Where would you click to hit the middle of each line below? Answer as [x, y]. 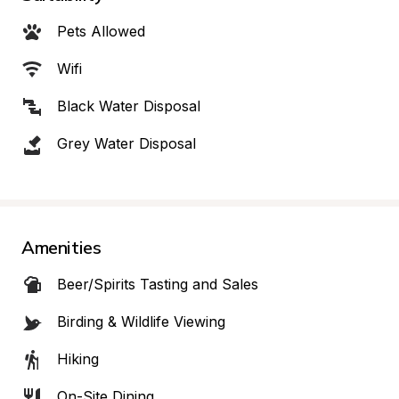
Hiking [78, 359]
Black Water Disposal [129, 106]
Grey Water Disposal [126, 143]
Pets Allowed [101, 31]
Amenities [61, 247]
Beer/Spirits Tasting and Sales [158, 284]
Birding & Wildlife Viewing [141, 322]
